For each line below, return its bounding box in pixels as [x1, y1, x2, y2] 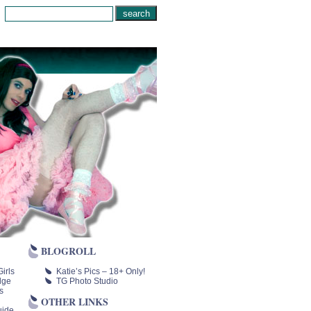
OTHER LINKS [41, 294, 108, 310]
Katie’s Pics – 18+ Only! [56, 267, 145, 277]
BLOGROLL [41, 244, 96, 259]
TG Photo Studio [56, 276, 118, 287]
